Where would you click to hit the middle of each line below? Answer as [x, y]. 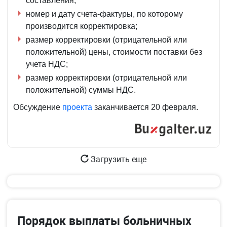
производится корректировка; [82, 26]
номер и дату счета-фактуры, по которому [104, 14]
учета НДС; [47, 64]
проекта [77, 107]
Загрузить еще [118, 160]
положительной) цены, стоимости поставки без [114, 52]
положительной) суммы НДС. [81, 90]
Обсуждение [38, 107]
